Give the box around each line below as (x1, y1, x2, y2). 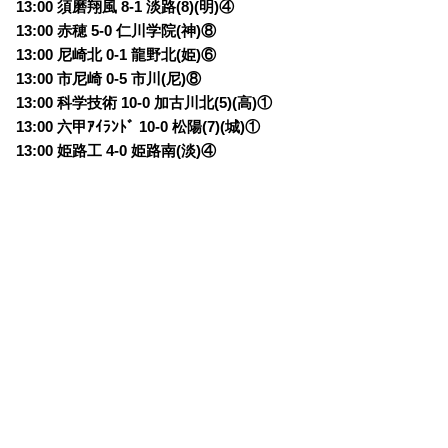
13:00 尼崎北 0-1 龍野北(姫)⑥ (16, 47, 217, 64)
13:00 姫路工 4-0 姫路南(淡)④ (16, 143, 217, 160)
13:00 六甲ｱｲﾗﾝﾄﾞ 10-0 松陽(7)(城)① (16, 119, 261, 136)
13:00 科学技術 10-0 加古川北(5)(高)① (16, 95, 273, 112)
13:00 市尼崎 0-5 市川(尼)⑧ (16, 71, 202, 88)
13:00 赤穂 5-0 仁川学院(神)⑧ (16, 23, 217, 40)
